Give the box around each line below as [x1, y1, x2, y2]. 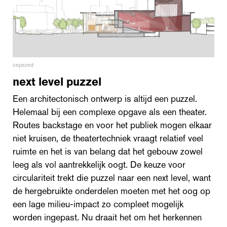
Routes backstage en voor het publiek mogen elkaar [13, 119, 212, 131]
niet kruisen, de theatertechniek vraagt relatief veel [13, 132, 203, 144]
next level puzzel [13, 74, 104, 90]
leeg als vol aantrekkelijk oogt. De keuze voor [13, 158, 185, 171]
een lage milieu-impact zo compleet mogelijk [13, 198, 183, 210]
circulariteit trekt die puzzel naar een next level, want [13, 171, 211, 184]
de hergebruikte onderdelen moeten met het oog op [13, 184, 210, 197]
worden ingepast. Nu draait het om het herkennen [13, 211, 202, 223]
